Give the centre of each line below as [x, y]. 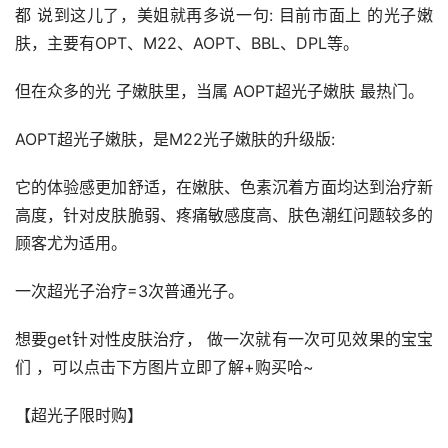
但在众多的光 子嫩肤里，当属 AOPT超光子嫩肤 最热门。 [219, 91]
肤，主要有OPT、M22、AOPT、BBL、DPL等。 [187, 43]
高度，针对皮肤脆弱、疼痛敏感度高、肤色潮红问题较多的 [224, 215]
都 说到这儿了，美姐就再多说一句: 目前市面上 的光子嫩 [224, 15]
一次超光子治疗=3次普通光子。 [129, 291]
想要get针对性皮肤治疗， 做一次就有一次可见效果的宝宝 [224, 339]
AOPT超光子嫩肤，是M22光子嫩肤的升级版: [175, 139]
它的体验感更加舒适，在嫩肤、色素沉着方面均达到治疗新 [224, 187]
